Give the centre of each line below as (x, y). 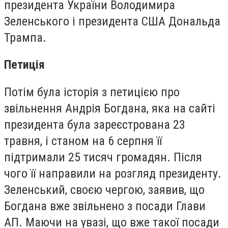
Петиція (24, 65)
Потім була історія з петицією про (92, 92)
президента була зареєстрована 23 (95, 124)
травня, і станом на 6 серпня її (83, 141)
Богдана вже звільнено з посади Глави (105, 206)
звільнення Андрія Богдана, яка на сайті (110, 108)
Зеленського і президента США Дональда (112, 21)
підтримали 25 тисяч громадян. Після (103, 157)
